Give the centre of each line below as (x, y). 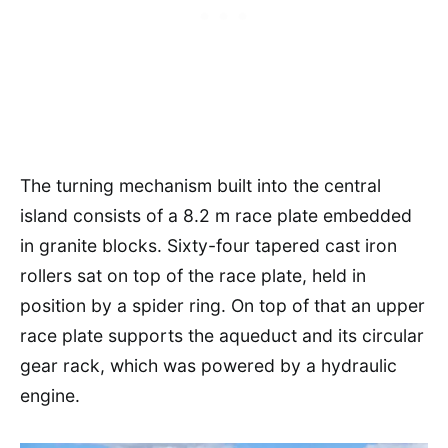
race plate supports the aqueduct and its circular (222, 335)
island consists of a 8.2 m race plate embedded (216, 215)
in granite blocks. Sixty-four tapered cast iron (208, 245)
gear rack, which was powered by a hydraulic (208, 365)
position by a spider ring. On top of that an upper (222, 305)
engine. (50, 395)
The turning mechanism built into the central (200, 185)
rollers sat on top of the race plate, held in (193, 275)
